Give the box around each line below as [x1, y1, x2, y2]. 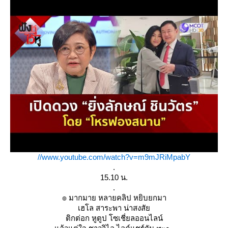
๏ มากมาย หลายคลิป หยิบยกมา [62, 193, 166, 202]
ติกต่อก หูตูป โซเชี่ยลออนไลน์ [65, 214, 163, 222]
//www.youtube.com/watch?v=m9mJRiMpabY [38, 153, 190, 161]
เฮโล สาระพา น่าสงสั [78, 204, 150, 212]
